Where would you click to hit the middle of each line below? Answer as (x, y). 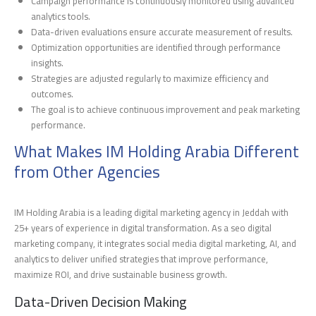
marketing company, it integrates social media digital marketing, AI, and (155, 243)
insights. (48, 62)
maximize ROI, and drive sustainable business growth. (121, 274)
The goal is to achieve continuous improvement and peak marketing (166, 109)
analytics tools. (61, 16)
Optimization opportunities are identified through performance (156, 47)
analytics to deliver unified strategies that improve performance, (141, 259)
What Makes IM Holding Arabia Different (157, 151)
